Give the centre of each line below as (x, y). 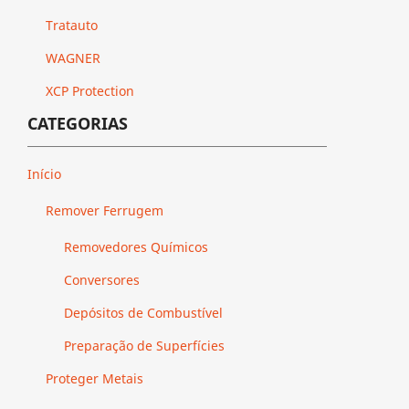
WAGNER (73, 58)
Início (44, 173)
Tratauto (72, 25)
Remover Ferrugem (105, 210)
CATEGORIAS (78, 123)
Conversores (102, 279)
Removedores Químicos (136, 246)
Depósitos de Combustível (143, 312)
